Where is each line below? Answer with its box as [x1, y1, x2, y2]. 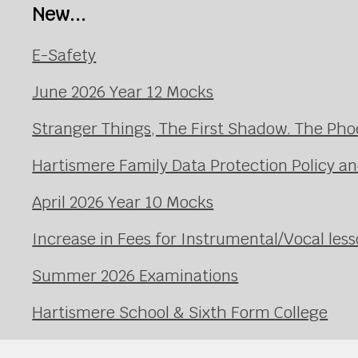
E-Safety [32, 45, 97, 66]
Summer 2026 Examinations [32, 265, 239, 287]
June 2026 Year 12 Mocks [32, 82, 214, 103]
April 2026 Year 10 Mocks [32, 192, 214, 213]
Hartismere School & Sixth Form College [32, 302, 328, 324]
